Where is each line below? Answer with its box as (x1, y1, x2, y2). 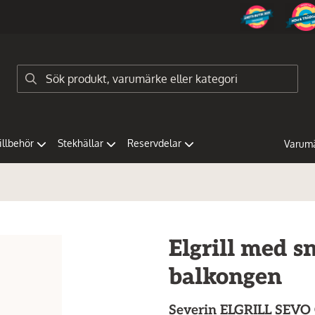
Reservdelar (127, 137, 181, 149)
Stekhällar (58, 137, 103, 149)
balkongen (169, 264, 282, 290)
